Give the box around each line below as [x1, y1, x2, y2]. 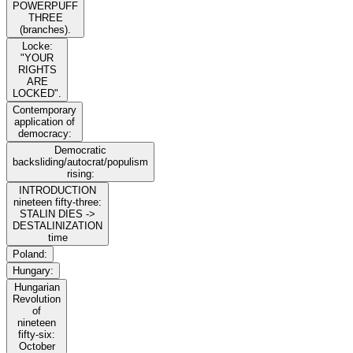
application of [14, 116, 75, 128]
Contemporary [13, 104, 76, 117]
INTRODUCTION [19, 184, 96, 197]
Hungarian [13, 281, 60, 294]
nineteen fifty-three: [13, 196, 102, 209]
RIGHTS [17, 64, 57, 76]
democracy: [17, 128, 72, 140]
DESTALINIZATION [13, 220, 102, 232]
